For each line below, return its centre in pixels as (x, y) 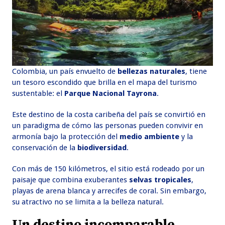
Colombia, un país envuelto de (64, 72)
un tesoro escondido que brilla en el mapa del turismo (105, 83)
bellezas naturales (151, 72)
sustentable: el (38, 94)
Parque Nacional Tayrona (111, 94)
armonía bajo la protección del (66, 137)
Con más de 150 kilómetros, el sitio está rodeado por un (108, 169)
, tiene (196, 72)
